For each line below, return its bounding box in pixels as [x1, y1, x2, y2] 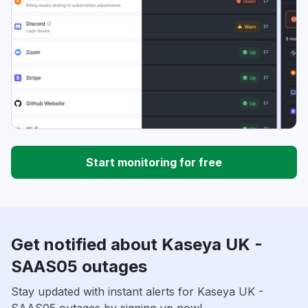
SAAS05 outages [11, 256, 147, 277]
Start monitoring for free [86, 155, 222, 170]
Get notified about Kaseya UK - [11, 234, 263, 255]
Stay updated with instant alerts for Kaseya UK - [11, 285, 263, 299]
